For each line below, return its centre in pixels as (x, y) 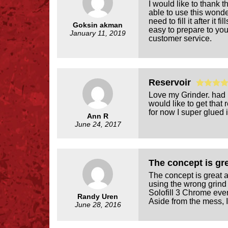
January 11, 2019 (98, 33)
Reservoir (172, 82)
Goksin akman (98, 25)
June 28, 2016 (98, 204)
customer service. (180, 38)
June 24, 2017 (98, 124)
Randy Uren (98, 196)
